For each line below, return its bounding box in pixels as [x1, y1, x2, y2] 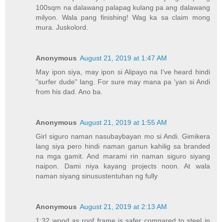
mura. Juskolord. [36, 23, 89, 31]
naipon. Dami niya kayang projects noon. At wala [36, 162, 210, 170]
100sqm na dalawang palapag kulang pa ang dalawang [36, 3, 210, 11]
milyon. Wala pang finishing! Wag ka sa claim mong [36, 13, 210, 21]
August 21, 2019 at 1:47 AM [80, 54, 167, 62]
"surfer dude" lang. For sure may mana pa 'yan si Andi [36, 77, 210, 86]
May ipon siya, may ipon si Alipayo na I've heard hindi [36, 67, 210, 76]
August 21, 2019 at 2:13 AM [80, 202, 167, 211]
